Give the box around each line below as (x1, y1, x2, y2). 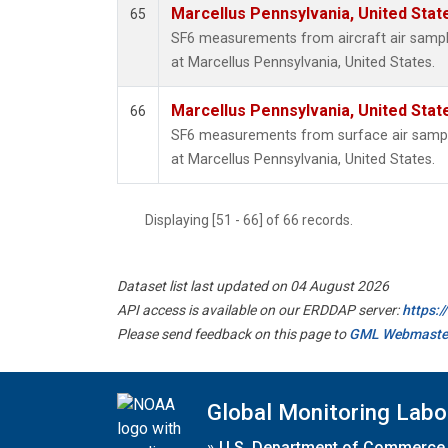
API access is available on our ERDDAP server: (117, 302, 402, 319)
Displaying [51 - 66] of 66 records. (145, 212, 365, 229)
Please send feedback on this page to (117, 326, 349, 343)
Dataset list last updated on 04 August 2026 (117, 278, 389, 295)
